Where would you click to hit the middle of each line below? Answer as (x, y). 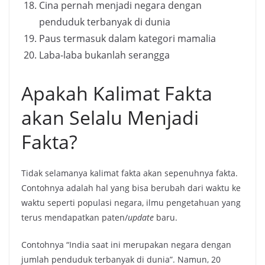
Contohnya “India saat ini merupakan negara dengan (126, 245)
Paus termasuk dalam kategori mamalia (127, 39)
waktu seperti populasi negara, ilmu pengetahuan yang (131, 203)
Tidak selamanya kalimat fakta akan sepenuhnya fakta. (130, 173)
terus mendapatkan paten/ (75, 218)
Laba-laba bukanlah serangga (104, 55)
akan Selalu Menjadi (110, 118)
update (142, 218)
